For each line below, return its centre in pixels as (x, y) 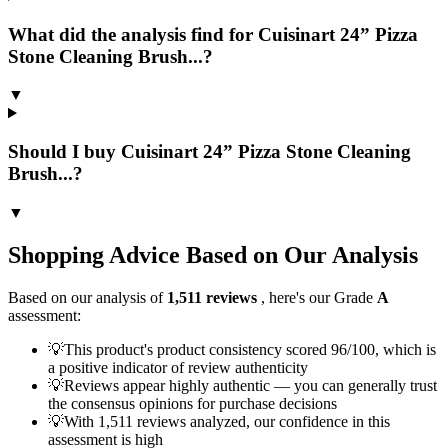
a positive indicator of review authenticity (178, 367)
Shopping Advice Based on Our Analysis (213, 254)
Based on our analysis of (87, 297)
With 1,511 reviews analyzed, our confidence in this (227, 421)
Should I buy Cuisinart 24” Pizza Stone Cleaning (209, 152)
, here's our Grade (319, 297)
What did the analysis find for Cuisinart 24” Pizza (213, 34)
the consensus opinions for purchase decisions (192, 403)
